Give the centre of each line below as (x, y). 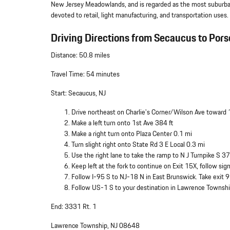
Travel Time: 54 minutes (85, 75)
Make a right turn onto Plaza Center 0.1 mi (132, 134)
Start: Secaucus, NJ (78, 94)
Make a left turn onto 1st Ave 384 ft (122, 123)
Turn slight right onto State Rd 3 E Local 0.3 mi (138, 145)
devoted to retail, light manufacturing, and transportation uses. (140, 15)
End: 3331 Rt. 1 (74, 207)
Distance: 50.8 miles (80, 56)
